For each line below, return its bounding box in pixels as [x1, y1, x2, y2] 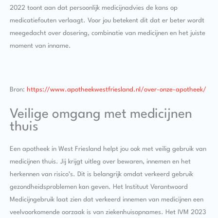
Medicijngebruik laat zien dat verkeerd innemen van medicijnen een [10, 196, 203, 203]
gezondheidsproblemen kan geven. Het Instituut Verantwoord [10, 183, 188, 190]
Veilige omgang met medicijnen [10, 108, 192, 121]
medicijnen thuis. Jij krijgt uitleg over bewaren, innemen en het [10, 158, 191, 165]
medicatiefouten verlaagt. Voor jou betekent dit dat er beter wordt [10, 18, 204, 24]
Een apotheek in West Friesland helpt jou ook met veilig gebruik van [10, 145, 206, 152]
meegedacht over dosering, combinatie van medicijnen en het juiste [10, 30, 205, 37]
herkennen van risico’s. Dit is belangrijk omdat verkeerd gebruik [10, 171, 193, 178]
